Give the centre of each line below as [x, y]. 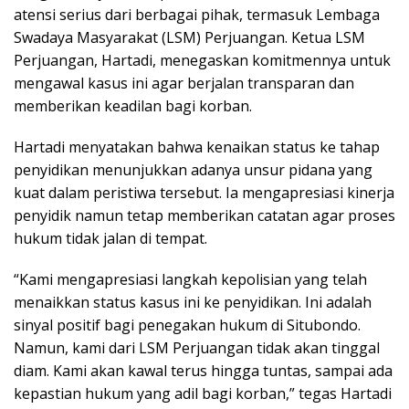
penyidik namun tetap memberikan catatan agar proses [204, 215]
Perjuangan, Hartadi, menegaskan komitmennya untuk [202, 60]
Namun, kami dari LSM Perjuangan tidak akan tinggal [197, 347]
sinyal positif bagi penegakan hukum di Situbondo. [187, 325]
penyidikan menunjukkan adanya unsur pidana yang [193, 169]
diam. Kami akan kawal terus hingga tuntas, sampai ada [203, 370]
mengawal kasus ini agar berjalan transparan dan [184, 83]
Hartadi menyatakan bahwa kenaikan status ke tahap [197, 147]
